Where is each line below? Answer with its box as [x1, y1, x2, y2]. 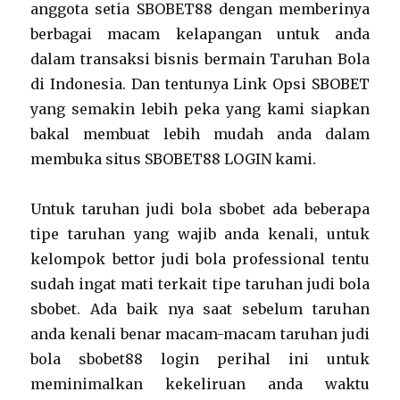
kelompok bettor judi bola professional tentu [30, 250, 370, 268]
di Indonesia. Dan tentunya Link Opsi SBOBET [30, 75, 370, 93]
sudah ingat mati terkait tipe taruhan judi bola [30, 275, 370, 293]
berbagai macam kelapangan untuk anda [30, 25, 370, 43]
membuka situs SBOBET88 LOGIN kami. [30, 150, 317, 168]
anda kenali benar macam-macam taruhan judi [30, 325, 370, 343]
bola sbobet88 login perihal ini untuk [30, 350, 370, 368]
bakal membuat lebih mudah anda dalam [30, 125, 370, 143]
